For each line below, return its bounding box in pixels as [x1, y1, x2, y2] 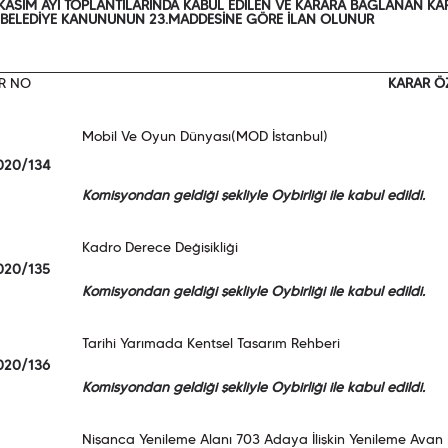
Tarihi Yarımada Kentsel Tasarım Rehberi [81, 338, 340, 351]
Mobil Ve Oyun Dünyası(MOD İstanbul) [81, 131, 328, 144]
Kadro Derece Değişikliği [81, 242, 238, 255]
